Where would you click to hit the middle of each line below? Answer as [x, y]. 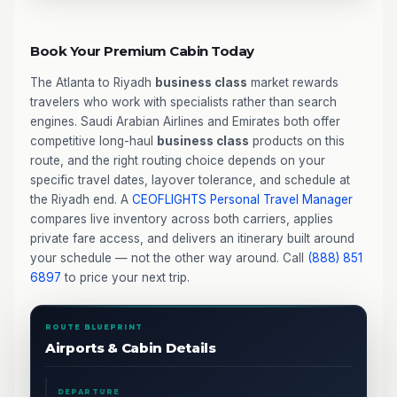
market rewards [293, 82]
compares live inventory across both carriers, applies [182, 218]
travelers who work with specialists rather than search [183, 101]
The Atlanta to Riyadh [93, 82]
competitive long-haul [93, 140]
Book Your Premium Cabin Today [142, 51]
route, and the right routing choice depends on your [178, 160]
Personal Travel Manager [281, 199]
